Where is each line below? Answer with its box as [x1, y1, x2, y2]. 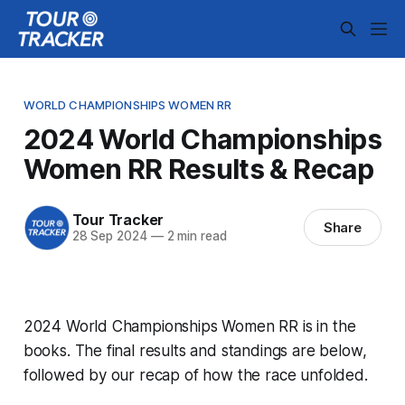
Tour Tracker [71, 211, 165, 230]
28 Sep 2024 [71, 229, 147, 244]
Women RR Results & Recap [23, 152, 373, 185]
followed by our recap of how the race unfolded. [23, 365, 368, 384]
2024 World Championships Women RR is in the [23, 316, 356, 335]
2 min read [163, 229, 227, 244]
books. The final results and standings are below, [23, 341, 367, 360]
